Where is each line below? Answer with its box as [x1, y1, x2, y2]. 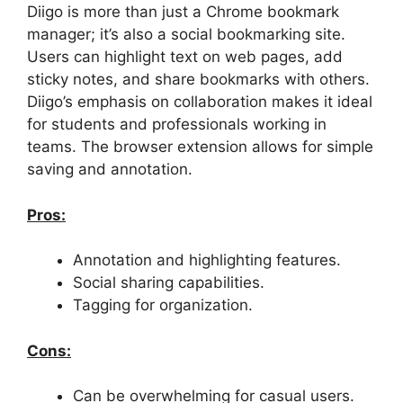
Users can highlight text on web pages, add [27, 48, 343, 66]
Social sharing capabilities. [73, 273, 264, 291]
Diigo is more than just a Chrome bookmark [27, 3, 339, 21]
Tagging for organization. [73, 296, 253, 314]
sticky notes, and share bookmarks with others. [27, 70, 370, 88]
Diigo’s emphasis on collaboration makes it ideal [27, 93, 372, 111]
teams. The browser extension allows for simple [27, 138, 373, 156]
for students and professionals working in [27, 115, 327, 133]
